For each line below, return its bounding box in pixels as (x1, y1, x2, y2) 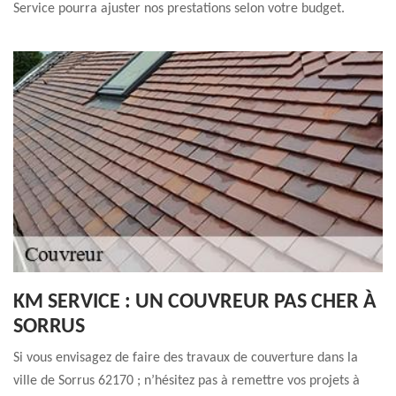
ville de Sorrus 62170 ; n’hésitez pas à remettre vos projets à (13, 374, 360, 388)
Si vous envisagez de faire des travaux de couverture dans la (13, 351, 358, 365)
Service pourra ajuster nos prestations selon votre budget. (13, 2, 345, 16)
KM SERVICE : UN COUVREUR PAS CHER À (13, 292, 377, 313)
